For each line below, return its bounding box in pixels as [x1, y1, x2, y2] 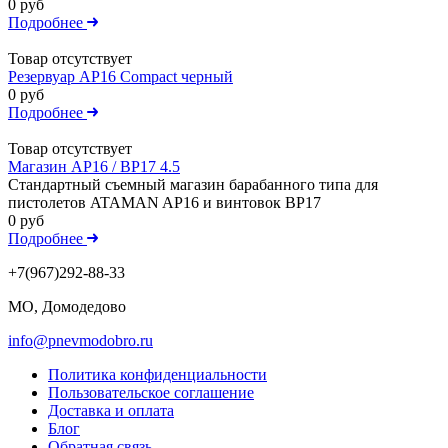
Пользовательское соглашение [48, 383, 254, 401]
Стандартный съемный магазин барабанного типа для [8, 175, 378, 193]
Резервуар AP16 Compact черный [8, 67, 233, 85]
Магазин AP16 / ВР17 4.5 [8, 157, 180, 175]
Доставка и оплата [48, 401, 174, 419]
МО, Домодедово [8, 297, 126, 315]
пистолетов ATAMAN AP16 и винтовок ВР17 [8, 193, 321, 211]
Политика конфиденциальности [48, 365, 267, 383]
